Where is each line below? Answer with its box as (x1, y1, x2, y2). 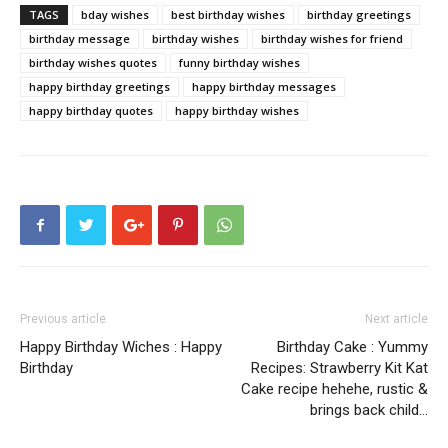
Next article (365, 312, 428, 327)
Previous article (20, 312, 106, 327)
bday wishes (81, 7, 149, 23)
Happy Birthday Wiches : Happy (20, 338, 222, 357)
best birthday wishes (171, 7, 285, 23)
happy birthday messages (192, 79, 336, 95)
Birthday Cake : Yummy (277, 338, 428, 357)
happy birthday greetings (29, 79, 170, 95)
